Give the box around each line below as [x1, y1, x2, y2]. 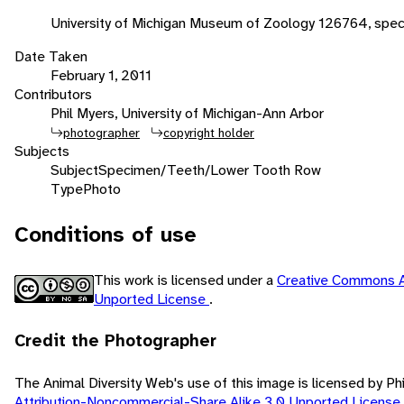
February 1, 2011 [50, 65, 151, 85]
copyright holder [163, 124, 254, 141]
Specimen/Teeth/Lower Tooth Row [98, 160, 321, 179]
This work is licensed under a [94, 270, 277, 289]
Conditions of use [14, 219, 197, 249]
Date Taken [14, 46, 87, 66]
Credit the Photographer [14, 329, 216, 352]
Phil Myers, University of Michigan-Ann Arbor [50, 103, 324, 123]
